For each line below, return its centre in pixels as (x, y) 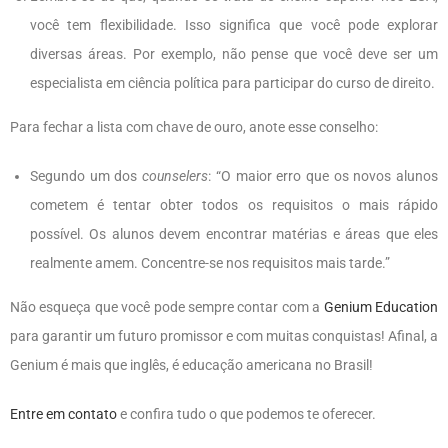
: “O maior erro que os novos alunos (323, 175)
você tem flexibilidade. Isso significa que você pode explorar (234, 24)
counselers (175, 175)
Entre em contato (63, 413)
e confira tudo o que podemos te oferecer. (248, 413)
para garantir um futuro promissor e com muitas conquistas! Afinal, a (224, 335)
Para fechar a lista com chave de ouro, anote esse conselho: (194, 126)
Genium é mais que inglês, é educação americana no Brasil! (191, 364)
